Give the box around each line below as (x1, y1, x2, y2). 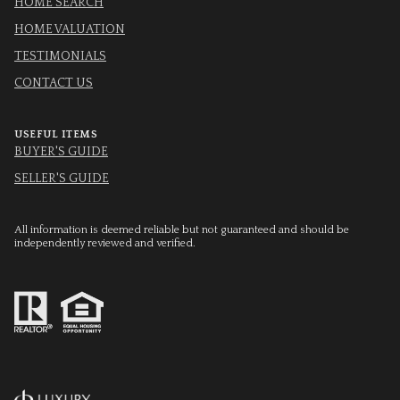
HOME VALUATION (14, 22, 125, 37)
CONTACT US (14, 76, 93, 91)
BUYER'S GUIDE (14, 145, 108, 160)
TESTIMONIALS (14, 49, 106, 64)
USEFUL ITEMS (14, 129, 97, 141)
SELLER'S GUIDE (14, 171, 109, 187)
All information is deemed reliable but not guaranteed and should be (14, 224, 349, 237)
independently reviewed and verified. (14, 237, 196, 250)
